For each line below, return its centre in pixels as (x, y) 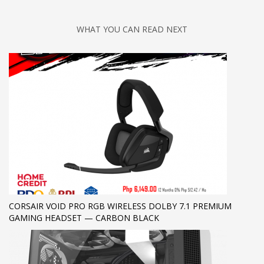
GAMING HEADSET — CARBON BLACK (84, 218)
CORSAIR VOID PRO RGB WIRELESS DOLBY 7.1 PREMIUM (120, 206)
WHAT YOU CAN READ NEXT (132, 29)
